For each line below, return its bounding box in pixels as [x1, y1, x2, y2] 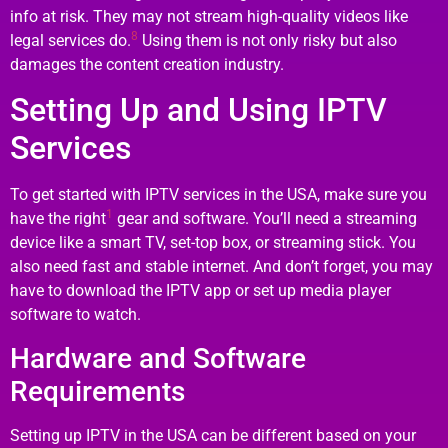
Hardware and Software [10, 341, 306, 375]
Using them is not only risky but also [138, 30, 397, 50]
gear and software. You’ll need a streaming [113, 209, 417, 229]
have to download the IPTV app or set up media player [10, 281, 391, 301]
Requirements [10, 374, 185, 408]
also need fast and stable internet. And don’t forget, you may [10, 257, 433, 277]
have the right [10, 209, 106, 229]
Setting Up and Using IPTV [10, 91, 387, 130]
